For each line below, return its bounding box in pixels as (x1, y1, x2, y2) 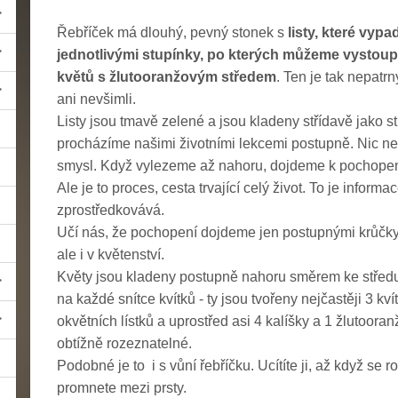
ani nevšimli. (57, 91, 136, 107)
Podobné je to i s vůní (57, 357, 200, 373)
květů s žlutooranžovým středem (57, 68, 276, 84)
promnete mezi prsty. (57, 379, 187, 395)
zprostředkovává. (57, 202, 164, 218)
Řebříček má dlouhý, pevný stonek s (57, 24, 288, 40)
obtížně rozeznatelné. (57, 335, 192, 351)
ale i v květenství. (57, 246, 164, 262)
